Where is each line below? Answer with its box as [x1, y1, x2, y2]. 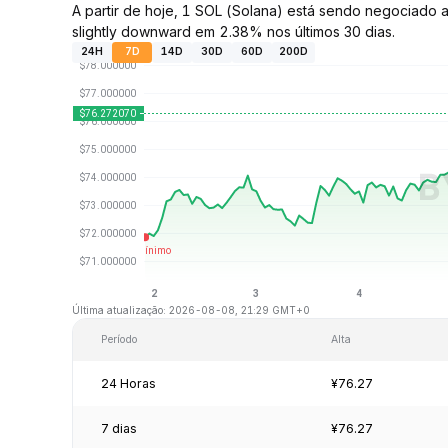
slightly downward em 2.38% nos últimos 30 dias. [72, 22, 395, 40]
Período [101, 332, 138, 346]
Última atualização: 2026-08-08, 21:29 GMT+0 [72, 303, 310, 316]
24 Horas [101, 375, 156, 391]
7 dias [101, 420, 137, 436]
